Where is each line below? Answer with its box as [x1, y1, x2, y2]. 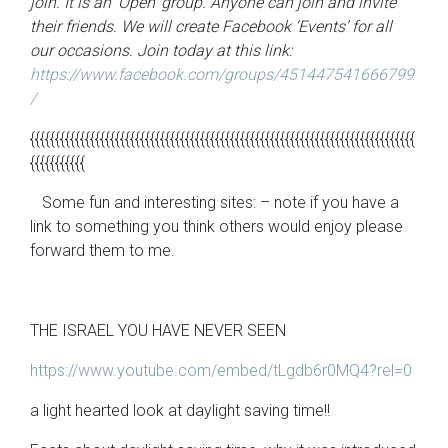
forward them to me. [30, 241, 175, 260]
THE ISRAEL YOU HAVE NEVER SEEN [30, 321, 286, 340]
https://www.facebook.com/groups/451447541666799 [30, 65, 414, 84]
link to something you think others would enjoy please [30, 217, 403, 236]
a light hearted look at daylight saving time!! [30, 401, 330, 420]
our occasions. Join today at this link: [30, 41, 292, 60]
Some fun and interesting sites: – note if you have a [30, 193, 399, 212]
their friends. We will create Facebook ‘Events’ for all [30, 17, 392, 36]
